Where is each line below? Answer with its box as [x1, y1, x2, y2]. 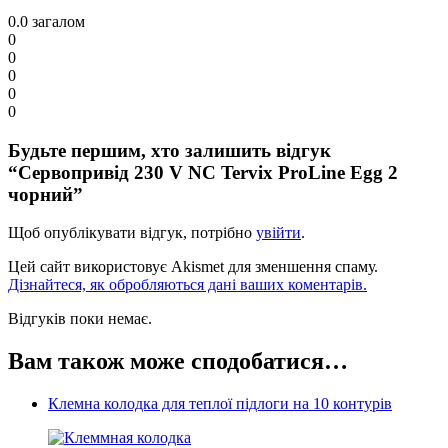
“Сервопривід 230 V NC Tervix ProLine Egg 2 [8, 161, 398, 183]
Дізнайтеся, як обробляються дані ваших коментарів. [8, 276, 367, 294]
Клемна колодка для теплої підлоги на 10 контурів [48, 395, 392, 413]
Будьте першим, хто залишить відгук [8, 139, 331, 161]
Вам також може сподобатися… [8, 348, 348, 375]
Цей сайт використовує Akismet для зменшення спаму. [8, 258, 378, 276]
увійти [256, 224, 301, 242]
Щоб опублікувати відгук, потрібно [8, 224, 256, 242]
